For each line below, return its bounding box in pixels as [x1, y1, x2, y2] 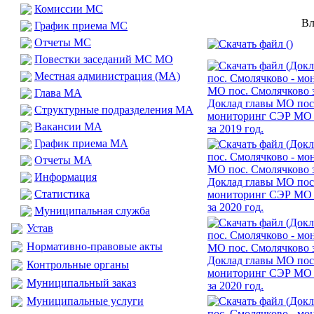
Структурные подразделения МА [34, 104, 193, 116]
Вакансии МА [34, 121, 102, 132]
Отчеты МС [34, 36, 91, 48]
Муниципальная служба [34, 205, 150, 217]
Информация [34, 171, 97, 183]
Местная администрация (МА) [34, 70, 180, 82]
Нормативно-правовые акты [27, 240, 163, 252]
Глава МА [34, 87, 82, 99]
